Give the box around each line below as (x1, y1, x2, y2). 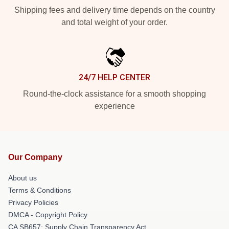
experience (94, 101, 135, 110)
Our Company (8, 152, 62, 162)
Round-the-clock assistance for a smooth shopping (23, 89, 206, 98)
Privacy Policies (8, 198, 58, 207)
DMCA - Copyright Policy (8, 210, 87, 219)
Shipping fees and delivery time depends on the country (14, 5, 215, 14)
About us (8, 173, 37, 182)
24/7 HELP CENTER (79, 72, 150, 82)
